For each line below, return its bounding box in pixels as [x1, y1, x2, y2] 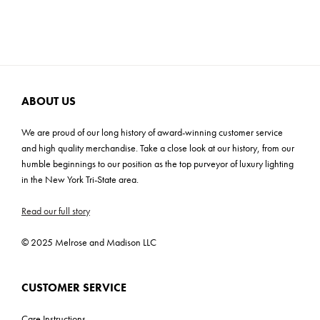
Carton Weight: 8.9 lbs [18, 31, 105, 45]
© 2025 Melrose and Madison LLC [21, 236, 156, 249]
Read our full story [21, 204, 90, 218]
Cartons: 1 [18, 9, 58, 22]
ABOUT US [21, 93, 76, 109]
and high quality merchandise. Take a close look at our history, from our [21, 141, 294, 155]
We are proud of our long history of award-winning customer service [21, 126, 283, 139]
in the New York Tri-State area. [21, 173, 139, 186]
